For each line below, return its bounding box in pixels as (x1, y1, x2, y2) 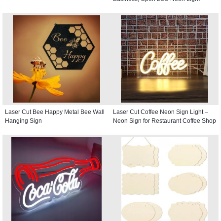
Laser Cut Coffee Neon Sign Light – (113, 108, 208, 115)
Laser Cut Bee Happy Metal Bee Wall (5, 108, 105, 115)
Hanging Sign (5, 117, 42, 124)
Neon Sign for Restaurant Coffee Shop (113, 117, 216, 124)
